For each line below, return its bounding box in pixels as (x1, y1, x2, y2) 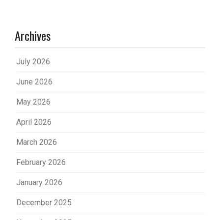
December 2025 (16, 197, 72, 207)
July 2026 (16, 56, 50, 66)
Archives (15, 26, 51, 44)
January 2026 (16, 177, 62, 187)
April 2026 (16, 117, 52, 127)
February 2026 (16, 157, 66, 167)
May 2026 (16, 97, 51, 107)
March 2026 (16, 137, 57, 147)
